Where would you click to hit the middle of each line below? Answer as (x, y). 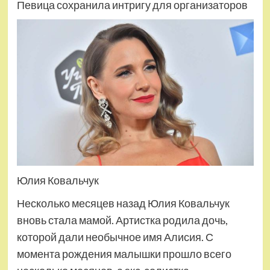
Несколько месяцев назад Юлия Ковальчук (123, 203)
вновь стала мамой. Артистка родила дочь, (122, 220)
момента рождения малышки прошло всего (124, 254)
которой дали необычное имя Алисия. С (115, 237)
